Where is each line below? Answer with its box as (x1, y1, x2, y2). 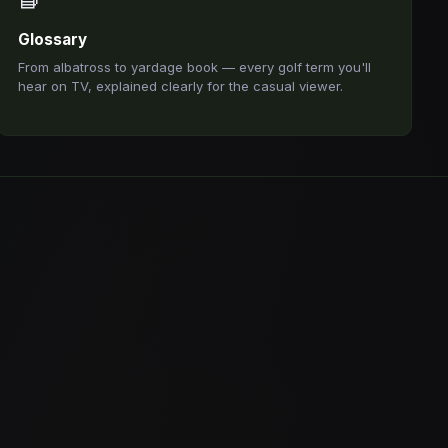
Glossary (18, 30, 88, 49)
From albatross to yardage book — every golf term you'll (18, 59, 372, 75)
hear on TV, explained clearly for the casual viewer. (18, 78, 344, 94)
